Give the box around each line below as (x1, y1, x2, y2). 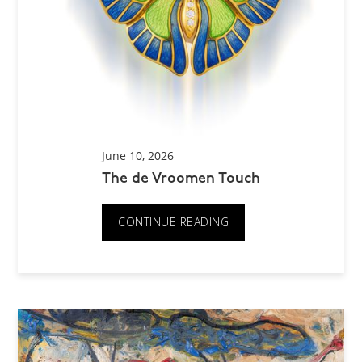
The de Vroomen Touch (102, 170, 260, 187)
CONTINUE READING (118, 213, 229, 229)
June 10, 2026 (102, 147, 174, 163)
